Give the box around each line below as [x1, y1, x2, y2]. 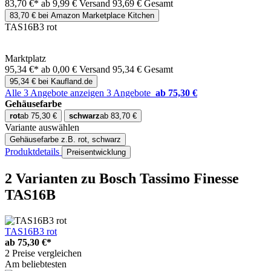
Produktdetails [5, 146, 62, 157]
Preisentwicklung [67, 148, 126, 157]
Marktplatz [5, 53, 46, 64]
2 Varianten [5, 171, 81, 187]
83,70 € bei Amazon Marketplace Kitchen [10, 11, 154, 21]
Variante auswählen [5, 122, 79, 133]
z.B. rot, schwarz [61, 135, 121, 145]
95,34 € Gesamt [113, 64, 173, 75]
